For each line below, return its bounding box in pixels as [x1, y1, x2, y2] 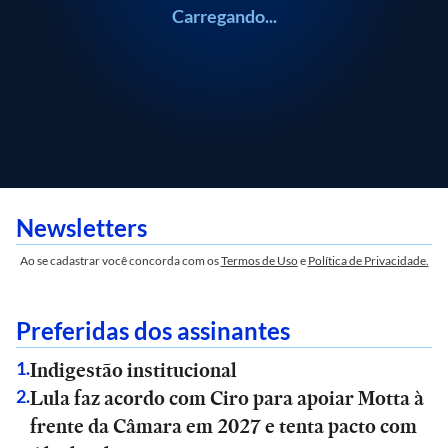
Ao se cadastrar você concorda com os [19, 253, 219, 268]
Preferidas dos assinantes [16, 316, 290, 345]
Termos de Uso [220, 253, 298, 268]
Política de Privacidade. [307, 253, 429, 268]
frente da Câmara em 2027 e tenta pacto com [30, 412, 417, 440]
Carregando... [171, 5, 277, 27]
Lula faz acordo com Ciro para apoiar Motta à [30, 384, 424, 412]
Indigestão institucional [30, 356, 237, 384]
